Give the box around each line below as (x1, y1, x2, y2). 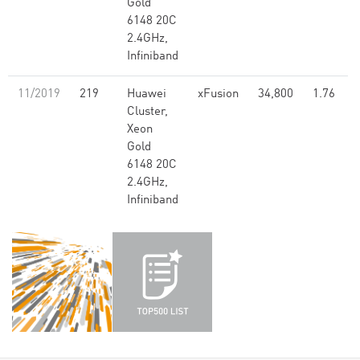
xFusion (198, 88, 239, 100)
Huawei (127, 88, 166, 100)
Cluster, (127, 106, 168, 118)
